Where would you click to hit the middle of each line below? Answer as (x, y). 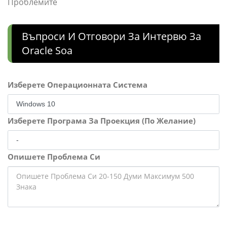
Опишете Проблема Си (54, 157)
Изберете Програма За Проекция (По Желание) (102, 121)
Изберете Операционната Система (78, 85)
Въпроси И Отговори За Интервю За (111, 36)
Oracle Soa (47, 51)
